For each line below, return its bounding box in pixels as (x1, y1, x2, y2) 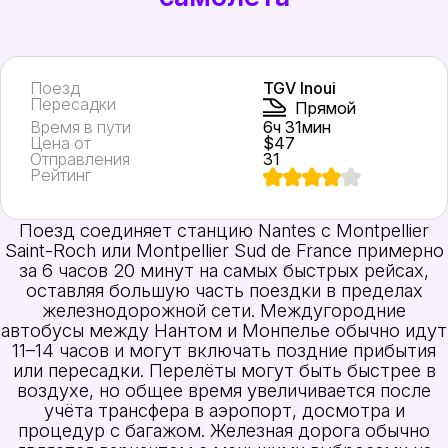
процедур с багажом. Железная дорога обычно (18, 418, 430, 441)
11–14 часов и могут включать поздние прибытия (12, 338, 436, 361)
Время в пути (29, 117, 131, 138)
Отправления (29, 149, 130, 170)
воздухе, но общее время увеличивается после (17, 378, 431, 401)
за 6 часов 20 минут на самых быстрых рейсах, (19, 258, 429, 281)
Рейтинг (29, 165, 91, 186)
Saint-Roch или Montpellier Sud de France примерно (4, 238, 444, 261)
